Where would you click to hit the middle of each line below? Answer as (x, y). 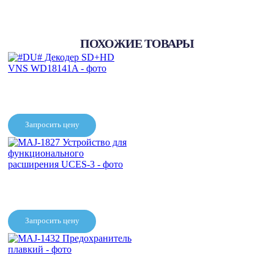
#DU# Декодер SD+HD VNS (70, 160)
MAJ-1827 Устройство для (70, 245)
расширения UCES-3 (70, 264)
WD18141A (70, 169)
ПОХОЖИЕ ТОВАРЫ (137, 43)
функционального (70, 254)
